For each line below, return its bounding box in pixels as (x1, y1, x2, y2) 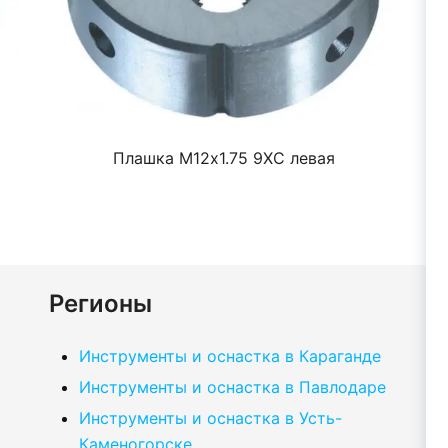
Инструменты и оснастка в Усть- (79, 408, 342, 429)
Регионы (49, 289, 152, 319)
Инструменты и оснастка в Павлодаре (79, 377, 386, 398)
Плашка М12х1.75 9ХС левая (113, 148, 335, 169)
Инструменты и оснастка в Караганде (79, 346, 381, 367)
